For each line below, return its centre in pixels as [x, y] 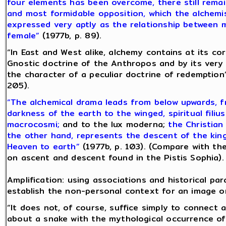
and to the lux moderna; [116, 125]
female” [23, 36]
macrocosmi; [35, 125]
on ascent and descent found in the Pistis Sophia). [116, 158]
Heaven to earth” [43, 147]
